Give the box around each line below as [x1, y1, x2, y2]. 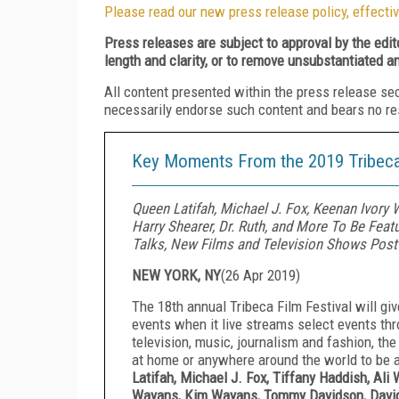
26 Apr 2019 [225, 265, 296, 284]
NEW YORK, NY [132, 265, 221, 284]
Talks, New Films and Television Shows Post [132, 234, 397, 253]
